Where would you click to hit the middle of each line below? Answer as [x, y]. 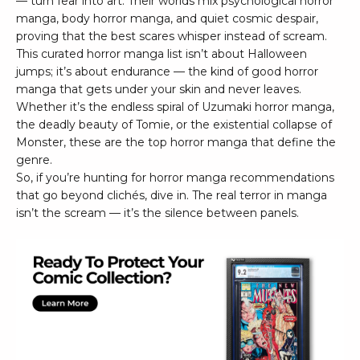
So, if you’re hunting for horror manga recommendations [175, 177]
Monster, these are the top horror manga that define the [176, 142]
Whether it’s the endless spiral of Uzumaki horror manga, [175, 106]
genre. [34, 160]
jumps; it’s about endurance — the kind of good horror [167, 71]
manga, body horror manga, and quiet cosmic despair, [167, 18]
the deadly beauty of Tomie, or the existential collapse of [174, 124]
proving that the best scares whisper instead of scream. [172, 36]
